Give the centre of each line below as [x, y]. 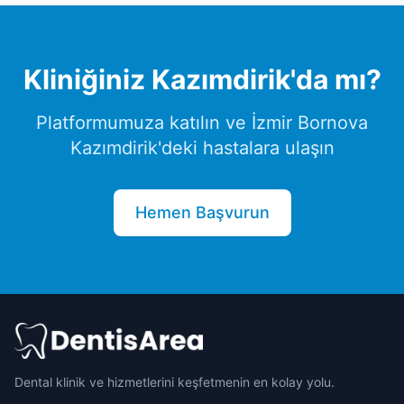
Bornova [333, 123]
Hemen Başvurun [202, 212]
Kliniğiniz [87, 79]
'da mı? [335, 79]
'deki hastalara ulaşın [246, 148]
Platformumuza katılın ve [144, 123]
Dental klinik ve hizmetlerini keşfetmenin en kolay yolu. [174, 382]
